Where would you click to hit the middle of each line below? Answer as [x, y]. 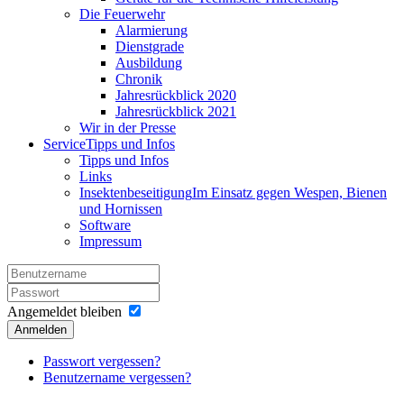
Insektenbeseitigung [136, 193]
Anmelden [41, 330]
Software [105, 225]
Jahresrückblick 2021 [176, 112]
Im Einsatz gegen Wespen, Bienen [289, 193]
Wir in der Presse [128, 128]
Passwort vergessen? [102, 362]
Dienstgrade [150, 47]
